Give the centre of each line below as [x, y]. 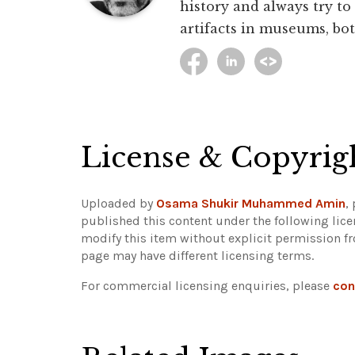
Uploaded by [118, 204]
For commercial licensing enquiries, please [207, 286]
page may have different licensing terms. [197, 256]
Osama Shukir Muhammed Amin [251, 204]
